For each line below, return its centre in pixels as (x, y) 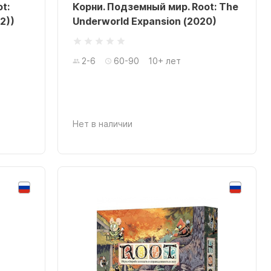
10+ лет (165, 61)
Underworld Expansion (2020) (145, 21)
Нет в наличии (103, 124)
